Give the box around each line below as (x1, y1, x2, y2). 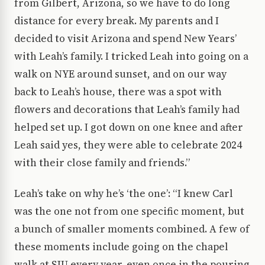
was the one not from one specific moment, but (14, 204, 244, 219)
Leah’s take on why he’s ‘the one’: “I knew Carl (14, 186, 233, 201)
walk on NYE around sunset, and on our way (14, 67, 227, 82)
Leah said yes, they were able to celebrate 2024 (14, 138, 242, 153)
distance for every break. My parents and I (14, 14, 219, 28)
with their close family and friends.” (14, 156, 190, 170)
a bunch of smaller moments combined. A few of (14, 222, 250, 237)
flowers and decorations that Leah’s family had (14, 102, 240, 117)
